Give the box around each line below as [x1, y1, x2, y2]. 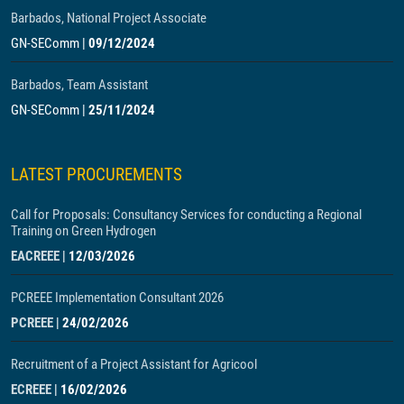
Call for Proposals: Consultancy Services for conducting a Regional [11, 206, 362, 223]
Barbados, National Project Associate [11, 9, 207, 26]
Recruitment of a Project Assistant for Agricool [11, 355, 257, 372]
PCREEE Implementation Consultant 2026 [11, 289, 224, 306]
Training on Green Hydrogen [11, 222, 156, 239]
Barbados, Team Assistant [11, 76, 148, 93]
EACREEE [11, 247, 60, 264]
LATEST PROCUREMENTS [11, 163, 182, 185]
